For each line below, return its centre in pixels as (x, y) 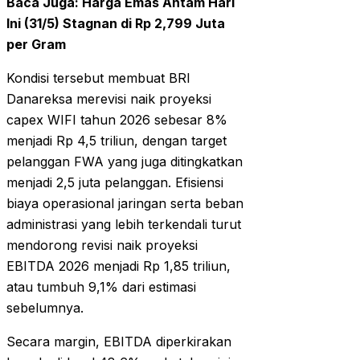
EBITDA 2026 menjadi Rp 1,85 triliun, (119, 266)
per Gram (36, 45)
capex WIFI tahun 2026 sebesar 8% (117, 120)
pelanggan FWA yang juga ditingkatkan (125, 162)
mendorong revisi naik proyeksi (102, 245)
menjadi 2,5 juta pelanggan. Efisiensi (115, 183)
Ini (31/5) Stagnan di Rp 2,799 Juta (116, 24)
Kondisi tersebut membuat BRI (98, 78)
